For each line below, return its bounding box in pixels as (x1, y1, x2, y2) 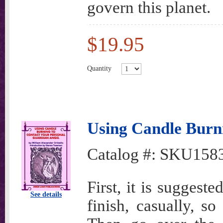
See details (30, 191, 62, 198)
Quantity (87, 64, 111, 72)
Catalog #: (87, 145, 160, 163)
